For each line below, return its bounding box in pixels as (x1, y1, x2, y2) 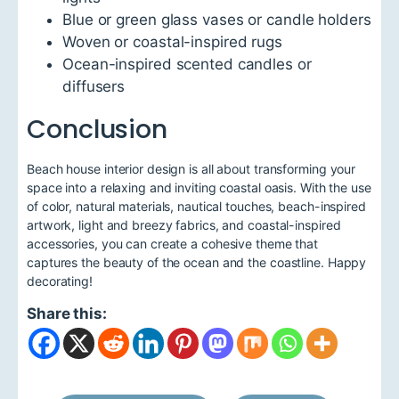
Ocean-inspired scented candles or (62, 55, 312, 74)
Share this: (27, 304, 107, 322)
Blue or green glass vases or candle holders (62, 11, 371, 29)
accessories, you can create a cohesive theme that (27, 235, 319, 251)
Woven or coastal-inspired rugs (62, 33, 282, 52)
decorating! (27, 273, 93, 289)
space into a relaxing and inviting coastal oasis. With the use (27, 179, 371, 195)
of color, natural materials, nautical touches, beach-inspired (27, 198, 366, 214)
